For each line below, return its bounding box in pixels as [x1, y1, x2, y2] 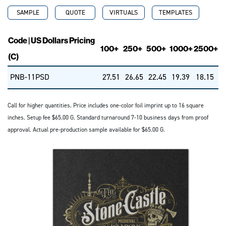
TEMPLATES [159, 8, 192, 17]
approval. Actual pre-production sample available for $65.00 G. [8, 126, 165, 134]
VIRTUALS [109, 8, 138, 17]
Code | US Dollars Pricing [8, 36, 95, 45]
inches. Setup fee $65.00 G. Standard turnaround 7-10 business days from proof [8, 114, 208, 122]
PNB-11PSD [10, 72, 49, 82]
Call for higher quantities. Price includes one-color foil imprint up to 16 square [8, 101, 204, 109]
